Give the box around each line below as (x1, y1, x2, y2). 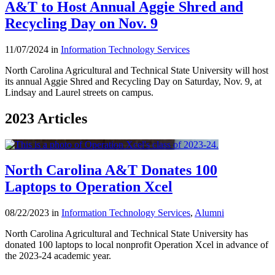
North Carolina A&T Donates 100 (5, 162, 217, 179)
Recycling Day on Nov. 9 (5, 15, 158, 31)
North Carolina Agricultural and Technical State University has (5, 228, 248, 239)
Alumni (195, 207, 224, 219)
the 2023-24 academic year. (5, 250, 111, 261)
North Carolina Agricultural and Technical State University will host (5, 64, 268, 76)
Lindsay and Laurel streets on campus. (5, 87, 153, 98)
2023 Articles (5, 110, 87, 126)
